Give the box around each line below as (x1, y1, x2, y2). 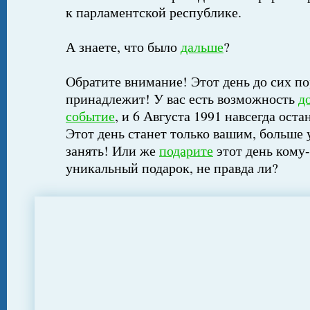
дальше (181, 37, 224, 56)
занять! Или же (66, 141, 159, 160)
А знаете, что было (66, 37, 181, 56)
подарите (159, 141, 213, 160)
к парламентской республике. (66, 3, 241, 21)
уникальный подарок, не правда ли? (66, 158, 278, 177)
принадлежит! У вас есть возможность (66, 89, 298, 108)
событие (66, 107, 115, 125)
